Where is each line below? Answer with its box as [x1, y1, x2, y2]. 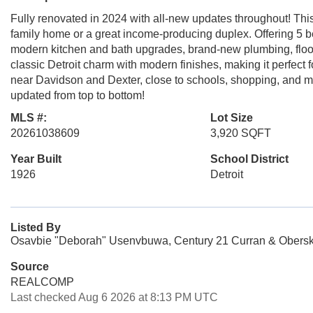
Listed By [10, 221, 61, 233]
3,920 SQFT [210, 127, 271, 139]
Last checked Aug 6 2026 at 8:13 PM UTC [10, 291, 218, 303]
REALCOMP [10, 276, 74, 288]
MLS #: [10, 112, 47, 124]
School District [210, 153, 289, 165]
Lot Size [210, 112, 253, 124]
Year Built [10, 153, 61, 165]
